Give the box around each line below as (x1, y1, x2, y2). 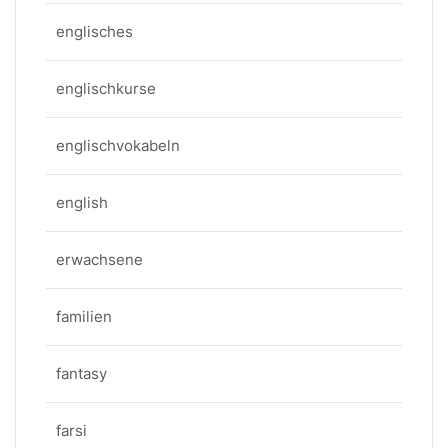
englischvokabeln (56, 136, 180, 155)
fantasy (56, 364, 107, 383)
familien (56, 307, 112, 326)
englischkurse (56, 79, 156, 98)
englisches (56, 22, 133, 41)
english (56, 193, 108, 212)
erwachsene (56, 250, 143, 269)
